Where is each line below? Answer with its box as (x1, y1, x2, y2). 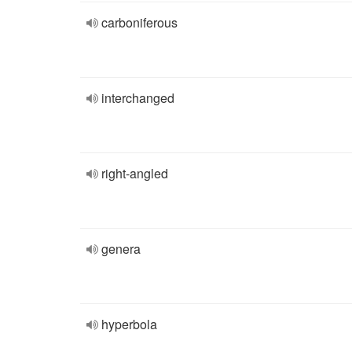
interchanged (101, 89, 174, 107)
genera (101, 240, 141, 258)
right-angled (101, 164, 168, 182)
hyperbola (101, 315, 157, 333)
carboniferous (101, 13, 178, 31)
